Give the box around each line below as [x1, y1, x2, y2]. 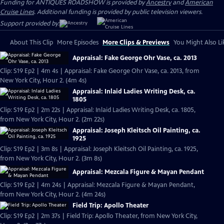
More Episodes [57, 38, 98, 46]
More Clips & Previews [102, 38, 169, 46]
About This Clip [10, 38, 53, 46]
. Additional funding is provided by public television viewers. [34, 8, 202, 16]
